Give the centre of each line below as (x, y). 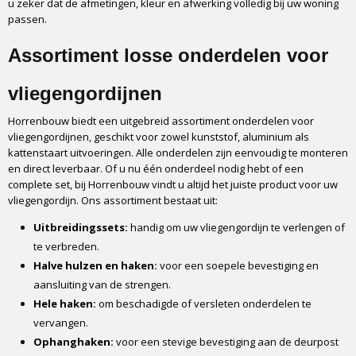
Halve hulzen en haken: (95, 265)
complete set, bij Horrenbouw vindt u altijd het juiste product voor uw (173, 184)
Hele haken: (65, 304)
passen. (27, 19)
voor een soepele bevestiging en (238, 265)
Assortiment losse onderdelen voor (168, 55)
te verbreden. (66, 246)
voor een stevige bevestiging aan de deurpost (226, 342)
